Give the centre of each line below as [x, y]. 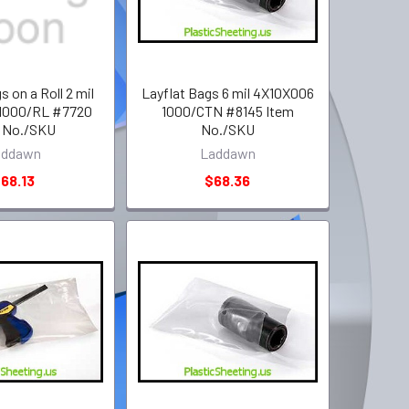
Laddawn [227, 152]
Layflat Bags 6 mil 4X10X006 [227, 92]
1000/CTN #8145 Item [227, 110]
